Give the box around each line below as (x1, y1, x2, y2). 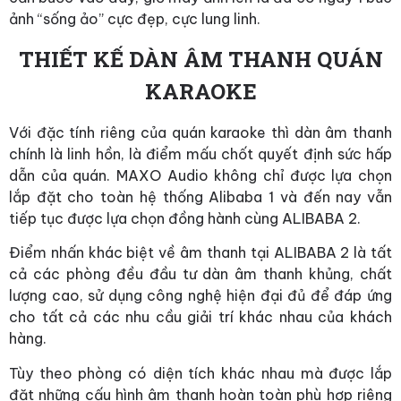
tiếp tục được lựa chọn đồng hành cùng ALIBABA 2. (9, 209, 361, 227)
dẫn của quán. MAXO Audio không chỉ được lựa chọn (9, 166, 392, 184)
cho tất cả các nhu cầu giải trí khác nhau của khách (9, 308, 392, 327)
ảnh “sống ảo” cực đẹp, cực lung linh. (9, 10, 260, 29)
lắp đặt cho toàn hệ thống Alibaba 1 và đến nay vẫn (9, 187, 392, 206)
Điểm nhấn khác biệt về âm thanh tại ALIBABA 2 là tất (9, 243, 392, 262)
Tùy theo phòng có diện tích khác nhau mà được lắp (9, 363, 392, 382)
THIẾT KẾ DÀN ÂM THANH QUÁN (18, 44, 383, 73)
